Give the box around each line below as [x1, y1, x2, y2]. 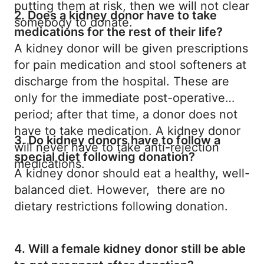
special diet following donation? [14, 149, 195, 164]
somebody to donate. [14, 15, 133, 29]
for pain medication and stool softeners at [14, 57, 246, 72]
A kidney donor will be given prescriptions [14, 41, 248, 55]
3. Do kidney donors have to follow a [14, 133, 220, 147]
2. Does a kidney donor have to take [14, 8, 217, 22]
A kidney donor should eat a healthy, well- [14, 166, 250, 180]
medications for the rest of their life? [14, 24, 223, 39]
